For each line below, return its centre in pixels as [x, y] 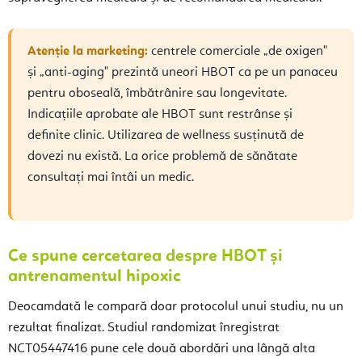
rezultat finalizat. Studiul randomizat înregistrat [144, 328]
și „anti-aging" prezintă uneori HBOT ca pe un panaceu [183, 73]
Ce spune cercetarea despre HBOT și [145, 257]
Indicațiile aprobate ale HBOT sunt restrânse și [160, 115]
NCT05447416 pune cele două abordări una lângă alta [162, 349]
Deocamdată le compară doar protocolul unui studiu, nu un [176, 307]
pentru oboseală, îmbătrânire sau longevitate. [157, 94]
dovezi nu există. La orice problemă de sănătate [162, 157]
